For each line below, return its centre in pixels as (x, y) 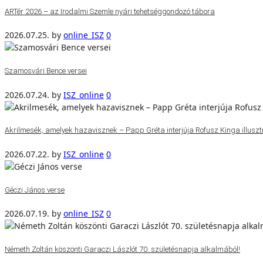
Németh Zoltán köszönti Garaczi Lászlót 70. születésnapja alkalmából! (122, 249)
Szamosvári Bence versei (46, 70)
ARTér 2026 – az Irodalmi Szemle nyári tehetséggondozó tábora (110, 11)
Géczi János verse (35, 190)
